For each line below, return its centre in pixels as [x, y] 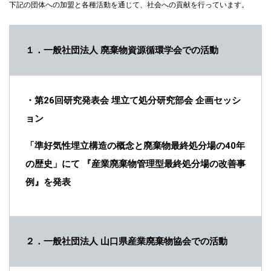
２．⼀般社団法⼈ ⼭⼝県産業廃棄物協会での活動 [126, 241]
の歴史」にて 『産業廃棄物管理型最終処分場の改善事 [135, 164]
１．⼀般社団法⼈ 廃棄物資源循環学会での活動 [122, 50]
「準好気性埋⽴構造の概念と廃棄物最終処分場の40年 [135, 145]
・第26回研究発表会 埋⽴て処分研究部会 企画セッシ [133, 100]
